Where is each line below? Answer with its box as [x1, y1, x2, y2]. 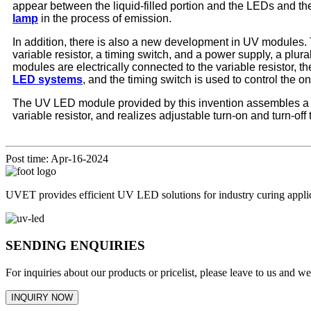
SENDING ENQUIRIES [6, 237, 145, 253]
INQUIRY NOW [11, 292, 73, 303]
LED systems [12, 74, 83, 86]
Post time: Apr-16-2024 [6, 153, 108, 165]
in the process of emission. [38, 12, 171, 25]
